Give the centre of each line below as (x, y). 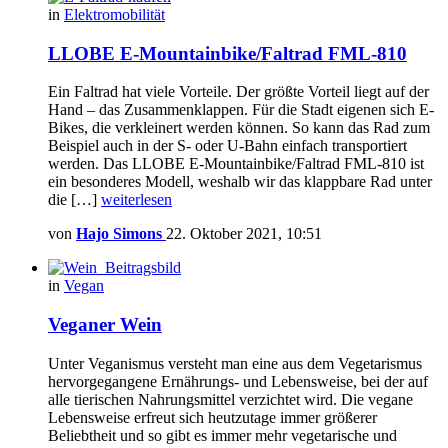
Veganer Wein (105, 325)
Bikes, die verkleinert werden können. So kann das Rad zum (239, 128)
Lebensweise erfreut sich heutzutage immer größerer (212, 417)
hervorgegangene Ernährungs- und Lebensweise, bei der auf (238, 381)
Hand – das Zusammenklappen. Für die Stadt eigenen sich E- (241, 110)
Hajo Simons (119, 234)
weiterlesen (136, 200)
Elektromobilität (114, 14)
